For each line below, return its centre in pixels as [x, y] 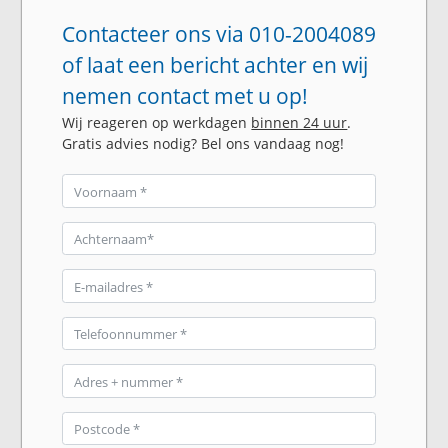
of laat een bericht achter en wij [215, 65]
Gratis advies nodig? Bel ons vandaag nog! [203, 144]
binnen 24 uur [299, 123]
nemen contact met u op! [185, 96]
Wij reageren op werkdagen [157, 123]
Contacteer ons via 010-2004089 [219, 34]
